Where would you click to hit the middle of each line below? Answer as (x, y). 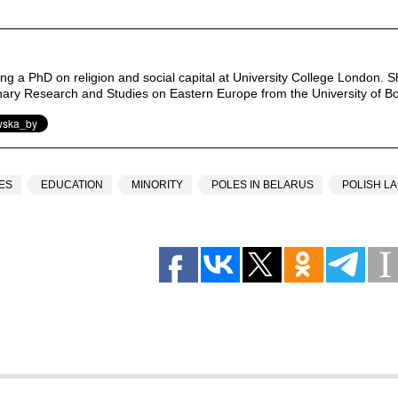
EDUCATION (72, 185)
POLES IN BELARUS (263, 185)
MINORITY (157, 185)
